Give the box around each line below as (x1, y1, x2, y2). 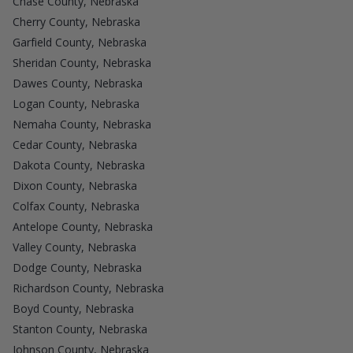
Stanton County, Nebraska (13, 321, 147, 336)
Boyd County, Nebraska (13, 300, 134, 316)
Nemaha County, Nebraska (13, 116, 151, 132)
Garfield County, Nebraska (13, 34, 147, 50)
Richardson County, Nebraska (13, 280, 164, 295)
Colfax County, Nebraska (13, 198, 139, 214)
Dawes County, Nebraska (13, 75, 143, 91)
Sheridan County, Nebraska (13, 54, 151, 70)
